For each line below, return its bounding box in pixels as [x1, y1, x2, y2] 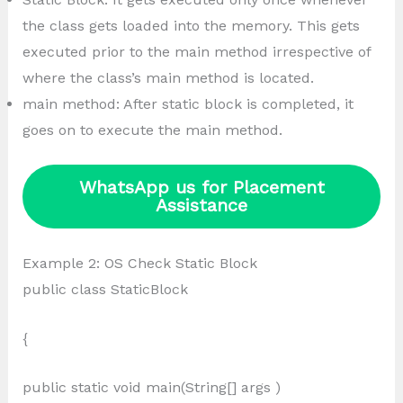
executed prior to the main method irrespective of [22, 43, 371, 61]
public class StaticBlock [22, 281, 188, 299]
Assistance [156, 194, 247, 217]
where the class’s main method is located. [22, 69, 314, 87]
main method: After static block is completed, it [22, 95, 354, 113]
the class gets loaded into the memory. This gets [22, 17, 360, 35]
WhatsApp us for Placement [78, 176, 325, 199]
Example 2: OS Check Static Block [22, 255, 257, 273]
